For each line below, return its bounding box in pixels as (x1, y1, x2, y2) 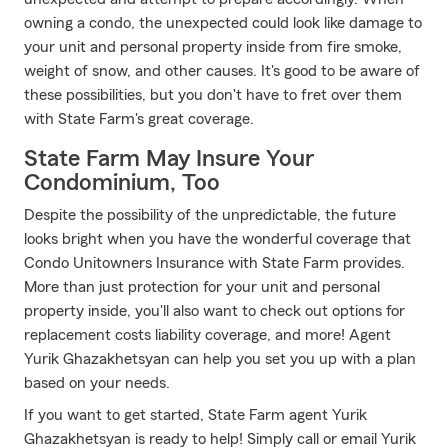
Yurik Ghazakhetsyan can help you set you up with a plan (24, 351, 416, 367)
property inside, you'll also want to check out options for (24, 303, 405, 319)
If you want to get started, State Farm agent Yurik (24, 407, 367, 423)
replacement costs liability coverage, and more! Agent (24, 327, 391, 343)
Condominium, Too (24, 171, 220, 195)
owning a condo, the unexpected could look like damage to (24, 15, 422, 31)
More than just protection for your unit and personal (24, 279, 380, 295)
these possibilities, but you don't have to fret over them (24, 87, 402, 103)
